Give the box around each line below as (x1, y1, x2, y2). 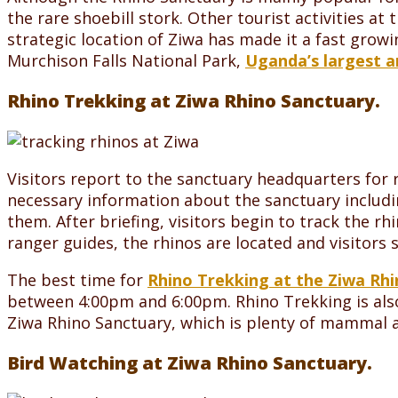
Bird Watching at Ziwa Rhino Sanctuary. (7, 350, 372, 375)
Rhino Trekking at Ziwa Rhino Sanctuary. (7, 88, 380, 113)
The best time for (7, 268, 147, 291)
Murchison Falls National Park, (7, 49, 245, 71)
